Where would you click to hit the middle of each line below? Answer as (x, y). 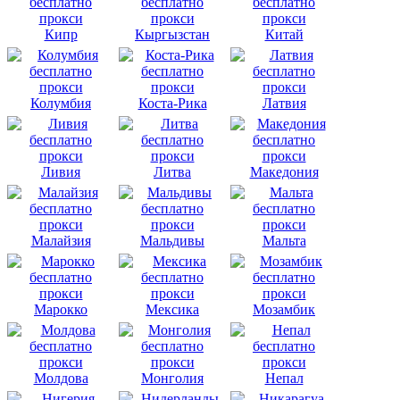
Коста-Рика (172, 103)
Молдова (61, 378)
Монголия (172, 378)
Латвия (284, 103)
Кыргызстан (172, 34)
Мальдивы (172, 240)
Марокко (61, 309)
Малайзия (61, 240)
